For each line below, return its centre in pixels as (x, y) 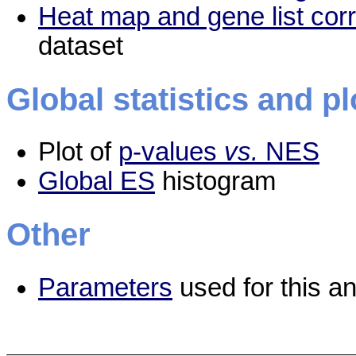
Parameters (105, 288)
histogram (215, 182)
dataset (81, 46)
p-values (171, 152)
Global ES (97, 182)
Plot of (78, 152)
